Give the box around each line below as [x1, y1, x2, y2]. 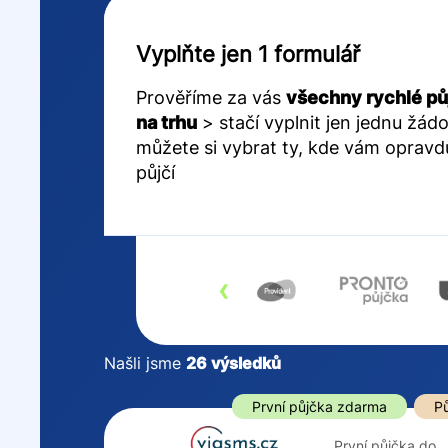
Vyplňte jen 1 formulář [136, 40, 360, 67]
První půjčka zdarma [252, 397, 387, 415]
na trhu [136, 111, 197, 133]
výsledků [207, 352, 281, 373]
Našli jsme [104, 352, 186, 373]
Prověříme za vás [136, 86, 286, 108]
